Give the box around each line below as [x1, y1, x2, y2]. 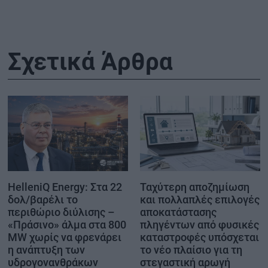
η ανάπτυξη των [8, 243, 85, 256]
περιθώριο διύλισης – [8, 205, 115, 218]
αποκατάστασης [140, 205, 217, 218]
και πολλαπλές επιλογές [140, 193, 260, 206]
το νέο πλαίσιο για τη [140, 243, 242, 256]
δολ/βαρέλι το [8, 193, 78, 206]
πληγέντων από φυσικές [140, 218, 259, 231]
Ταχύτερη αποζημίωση [140, 180, 249, 193]
